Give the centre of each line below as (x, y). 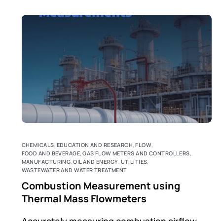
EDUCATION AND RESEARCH (95, 145)
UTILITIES (134, 162)
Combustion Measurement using (101, 186)
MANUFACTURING (46, 162)
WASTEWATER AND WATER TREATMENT (74, 170)
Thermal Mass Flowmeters (84, 199)
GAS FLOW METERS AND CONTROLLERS (136, 153)
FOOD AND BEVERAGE (51, 153)
